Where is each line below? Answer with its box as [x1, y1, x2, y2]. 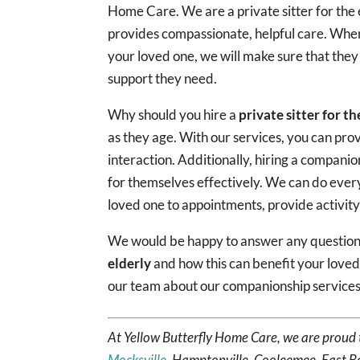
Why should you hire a [108, 105, 239, 123]
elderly [108, 254, 152, 272]
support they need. [108, 69, 218, 87]
